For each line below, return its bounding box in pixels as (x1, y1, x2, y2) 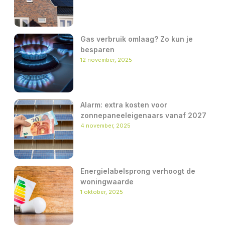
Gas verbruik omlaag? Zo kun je (80, 34, 193, 43)
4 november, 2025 (80, 122, 131, 130)
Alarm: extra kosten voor (80, 100, 167, 109)
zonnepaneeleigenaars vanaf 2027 (80, 111, 206, 120)
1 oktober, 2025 (80, 188, 123, 196)
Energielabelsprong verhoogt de (80, 167, 195, 176)
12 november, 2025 (80, 56, 132, 63)
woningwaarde (80, 177, 134, 186)
